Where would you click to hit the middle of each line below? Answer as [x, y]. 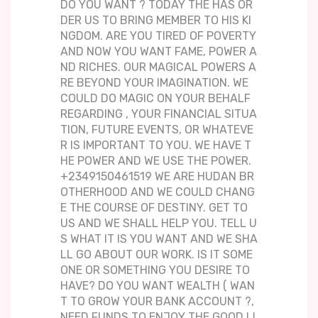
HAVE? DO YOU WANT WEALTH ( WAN [158, 286]
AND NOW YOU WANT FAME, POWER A [159, 52]
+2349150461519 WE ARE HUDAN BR [157, 177]
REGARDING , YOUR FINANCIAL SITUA [159, 114]
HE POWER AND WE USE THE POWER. [156, 161]
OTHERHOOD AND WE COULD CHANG [158, 192]
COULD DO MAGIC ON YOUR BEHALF [155, 99]
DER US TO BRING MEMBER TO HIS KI [156, 21]
